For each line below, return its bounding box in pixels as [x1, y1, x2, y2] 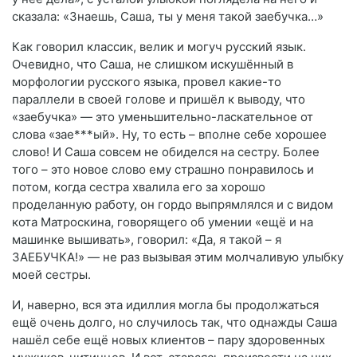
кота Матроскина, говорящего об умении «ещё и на [12, 214, 313, 229]
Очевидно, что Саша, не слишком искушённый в [12, 56, 293, 72]
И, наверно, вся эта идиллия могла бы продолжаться [12, 296, 319, 312]
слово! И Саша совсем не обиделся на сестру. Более [12, 143, 320, 159]
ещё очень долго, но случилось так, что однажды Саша [12, 314, 337, 330]
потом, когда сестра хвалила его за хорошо [12, 178, 265, 194]
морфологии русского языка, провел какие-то [12, 73, 281, 89]
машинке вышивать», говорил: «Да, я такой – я [12, 231, 281, 247]
